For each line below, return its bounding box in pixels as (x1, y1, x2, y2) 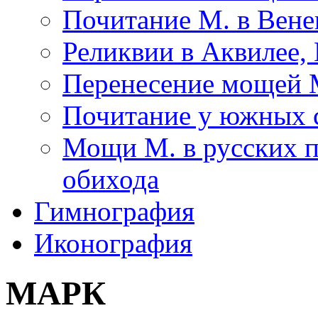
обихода (62, 164, 159, 194)
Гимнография (34, 196, 194, 226)
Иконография (34, 228, 192, 258)
